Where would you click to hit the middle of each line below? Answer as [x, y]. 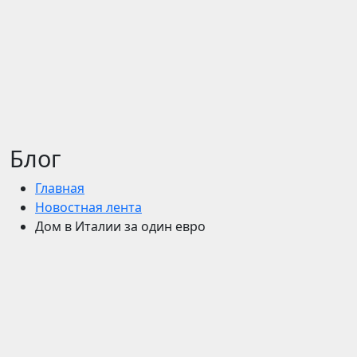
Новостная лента [88, 207]
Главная [60, 188]
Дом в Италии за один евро [120, 226]
